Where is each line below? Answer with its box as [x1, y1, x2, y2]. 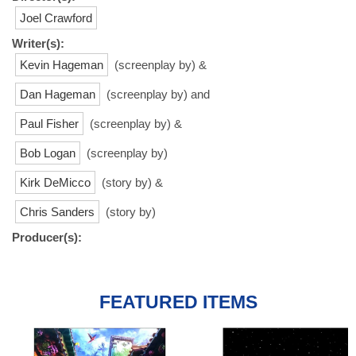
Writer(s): [12, 36, 64, 50]
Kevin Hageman [20, 57, 103, 72]
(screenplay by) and [103, 87, 210, 101]
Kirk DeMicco [20, 175, 91, 189]
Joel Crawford [20, 10, 92, 25]
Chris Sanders [20, 204, 95, 219]
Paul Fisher [20, 116, 79, 130]
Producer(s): [12, 230, 82, 244]
